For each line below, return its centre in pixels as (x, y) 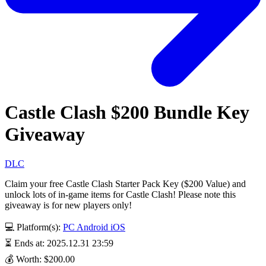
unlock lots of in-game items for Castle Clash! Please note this (120, 194)
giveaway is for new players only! (68, 205)
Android (94, 227)
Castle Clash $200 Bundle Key (127, 113)
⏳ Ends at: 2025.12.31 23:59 (59, 243)
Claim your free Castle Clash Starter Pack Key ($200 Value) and (125, 183)
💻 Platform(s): (34, 227)
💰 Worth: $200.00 (40, 259)
